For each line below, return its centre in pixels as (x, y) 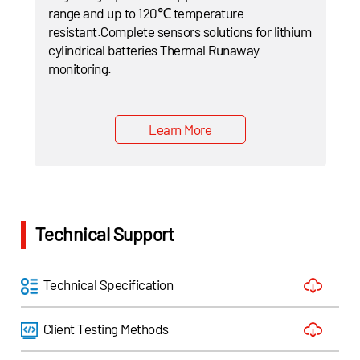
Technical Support (104, 234)
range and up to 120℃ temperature (146, 13)
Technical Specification (108, 284)
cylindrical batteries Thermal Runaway (154, 50)
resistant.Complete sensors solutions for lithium (180, 32)
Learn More (180, 129)
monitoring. (80, 69)
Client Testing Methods (106, 328)
